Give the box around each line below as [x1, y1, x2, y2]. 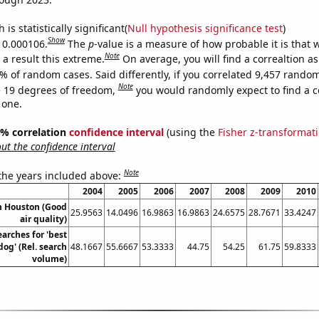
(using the [163, 125, 218, 140]
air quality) [19, 212, 67, 225]
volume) [31, 252, 67, 265]
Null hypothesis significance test [127, 21, 283, 35]
